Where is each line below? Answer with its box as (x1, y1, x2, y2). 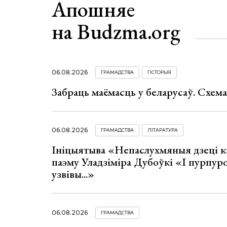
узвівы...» (52, 167, 94, 182)
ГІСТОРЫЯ (147, 69, 171, 75)
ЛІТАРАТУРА (147, 127, 178, 133)
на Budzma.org (52, 17, 180, 46)
